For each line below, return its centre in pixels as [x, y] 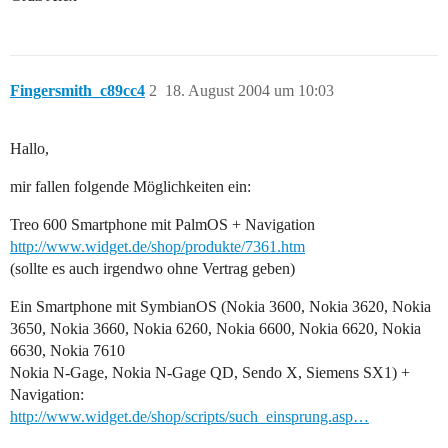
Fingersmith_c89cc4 [77, 91]
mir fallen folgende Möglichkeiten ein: [130, 187]
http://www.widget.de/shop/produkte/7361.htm [157, 247]
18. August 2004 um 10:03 [249, 91]
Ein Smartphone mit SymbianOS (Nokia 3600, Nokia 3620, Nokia [220, 307]
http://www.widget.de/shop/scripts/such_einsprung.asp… [189, 417]
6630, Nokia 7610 [67, 351]
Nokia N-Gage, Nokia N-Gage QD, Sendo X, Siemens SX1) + [210, 373]
